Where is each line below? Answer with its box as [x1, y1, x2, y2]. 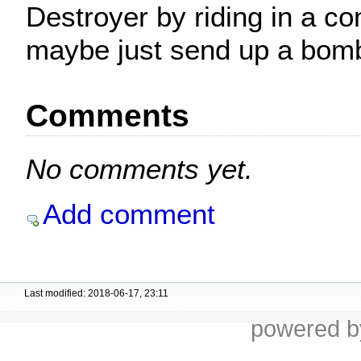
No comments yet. [26, 153, 253, 185]
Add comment [43, 197, 215, 230]
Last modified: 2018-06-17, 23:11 [24, 288, 168, 300]
